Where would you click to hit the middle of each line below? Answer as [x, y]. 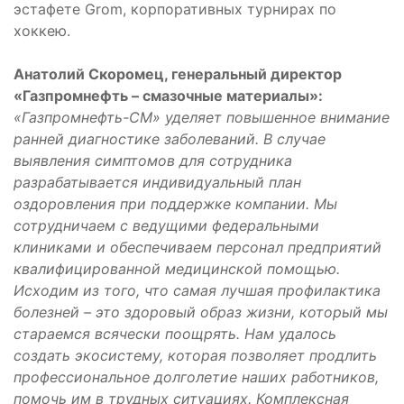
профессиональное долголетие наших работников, [196, 377]
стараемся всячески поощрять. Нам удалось [175, 334]
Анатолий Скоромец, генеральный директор [178, 74]
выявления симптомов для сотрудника [153, 161]
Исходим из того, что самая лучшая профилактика [197, 290]
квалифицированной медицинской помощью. [177, 269]
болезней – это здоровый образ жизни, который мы [201, 312]
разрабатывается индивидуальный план [157, 182]
